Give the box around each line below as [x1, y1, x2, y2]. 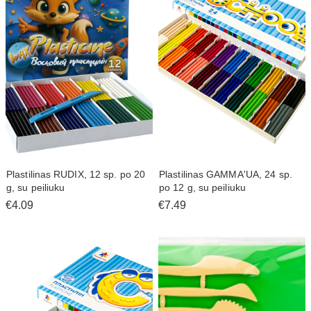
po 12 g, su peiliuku [159, 182, 246, 194]
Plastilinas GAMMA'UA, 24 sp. [159, 169, 292, 180]
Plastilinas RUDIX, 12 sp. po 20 [6, 169, 146, 180]
